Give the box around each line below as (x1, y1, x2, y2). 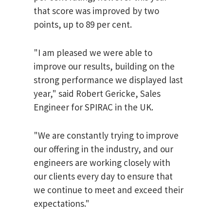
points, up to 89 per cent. (34, 18, 134, 31)
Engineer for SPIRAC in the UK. (34, 101, 155, 113)
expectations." (34, 198, 90, 210)
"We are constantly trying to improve (34, 129, 179, 142)
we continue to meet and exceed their (34, 184, 183, 196)
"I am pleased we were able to (34, 47, 152, 59)
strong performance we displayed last (34, 74, 183, 86)
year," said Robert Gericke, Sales (34, 88, 161, 100)
